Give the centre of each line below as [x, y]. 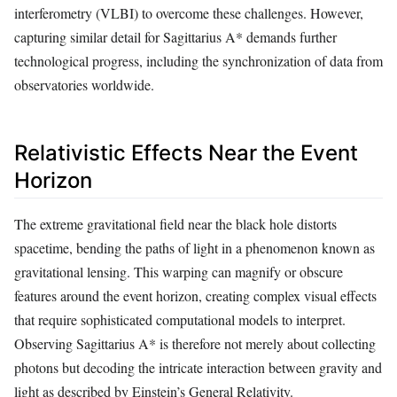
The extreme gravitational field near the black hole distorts [175, 223]
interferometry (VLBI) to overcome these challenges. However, [189, 12]
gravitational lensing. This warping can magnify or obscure [179, 271]
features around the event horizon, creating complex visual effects [195, 295]
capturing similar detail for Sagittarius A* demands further [175, 36]
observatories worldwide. [84, 84]
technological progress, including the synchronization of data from [198, 60]
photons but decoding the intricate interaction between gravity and [198, 367]
